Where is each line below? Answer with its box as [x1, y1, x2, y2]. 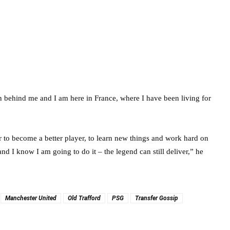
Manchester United [5, 195, 56, 202]
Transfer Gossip [135, 195, 178, 202]
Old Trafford [68, 195, 101, 202]
